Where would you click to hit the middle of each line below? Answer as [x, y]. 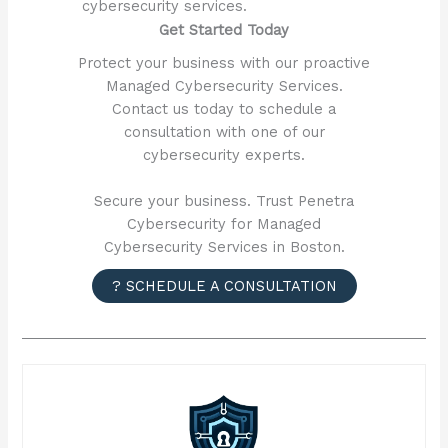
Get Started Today [224, 29]
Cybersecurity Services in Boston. [224, 246]
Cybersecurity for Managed [224, 223]
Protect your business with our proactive [224, 62]
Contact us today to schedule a [224, 108]
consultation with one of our [224, 131]
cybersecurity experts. [224, 154]
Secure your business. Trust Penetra [224, 200]
